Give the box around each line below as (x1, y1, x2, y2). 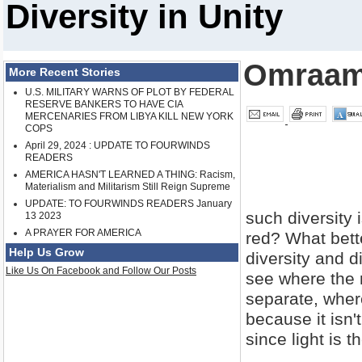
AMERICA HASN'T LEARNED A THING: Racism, (25, 169, 235, 181)
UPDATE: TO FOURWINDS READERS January (25, 198, 232, 210)
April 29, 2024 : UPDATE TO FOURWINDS (25, 140, 210, 152)
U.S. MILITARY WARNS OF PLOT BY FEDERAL (25, 86, 234, 99)
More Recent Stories (9, 65, 120, 79)
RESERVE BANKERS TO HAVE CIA (25, 99, 183, 111)
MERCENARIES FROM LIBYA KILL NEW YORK (25, 111, 234, 123)
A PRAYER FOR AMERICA (25, 227, 141, 239)
